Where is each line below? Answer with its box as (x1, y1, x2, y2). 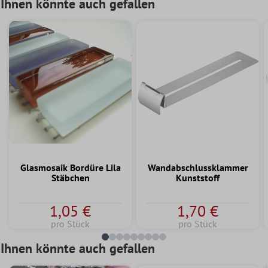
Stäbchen (51, 171, 90, 184)
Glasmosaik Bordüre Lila (20, 161, 121, 173)
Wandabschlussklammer (147, 161, 248, 173)
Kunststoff (176, 171, 220, 184)
